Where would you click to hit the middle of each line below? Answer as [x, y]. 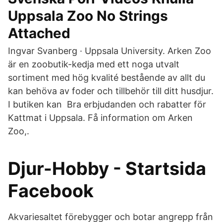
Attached [39, 33]
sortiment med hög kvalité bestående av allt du [107, 78]
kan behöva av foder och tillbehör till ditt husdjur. [111, 91]
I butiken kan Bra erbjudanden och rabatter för [107, 104]
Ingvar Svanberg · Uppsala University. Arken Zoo [110, 51]
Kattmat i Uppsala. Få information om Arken [100, 118]
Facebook [51, 191]
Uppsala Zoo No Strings [88, 16]
